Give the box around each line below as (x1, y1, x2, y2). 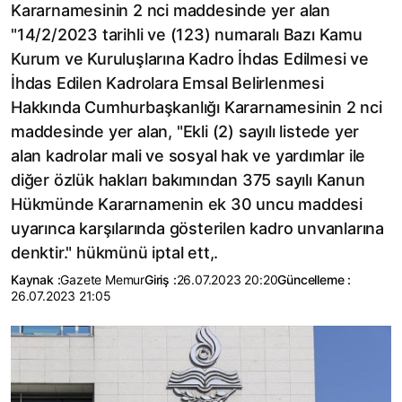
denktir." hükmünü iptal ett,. (11, 243, 219, 262)
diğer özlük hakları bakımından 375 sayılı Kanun (11, 170, 365, 189)
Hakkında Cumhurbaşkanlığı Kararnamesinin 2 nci (11, 98, 382, 117)
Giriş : (144, 272, 177, 287)
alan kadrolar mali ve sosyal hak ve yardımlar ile (11, 146, 366, 165)
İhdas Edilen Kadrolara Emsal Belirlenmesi (11, 74, 324, 92)
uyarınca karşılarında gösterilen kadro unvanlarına (11, 219, 384, 238)
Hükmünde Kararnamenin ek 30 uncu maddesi (11, 195, 363, 214)
